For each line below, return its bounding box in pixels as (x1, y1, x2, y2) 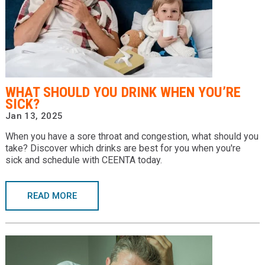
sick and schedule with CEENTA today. (5, 154, 162, 166)
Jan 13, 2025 (5, 111, 63, 121)
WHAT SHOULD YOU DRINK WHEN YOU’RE (5, 84, 241, 101)
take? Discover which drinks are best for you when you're (5, 143, 241, 154)
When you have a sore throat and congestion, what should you (5, 131, 258, 142)
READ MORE (27, 190, 77, 201)
